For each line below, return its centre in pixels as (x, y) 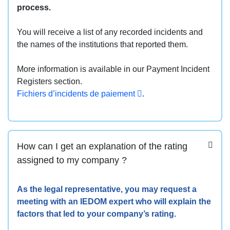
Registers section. (50, 81)
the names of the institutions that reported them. (102, 44)
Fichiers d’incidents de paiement (77, 93)
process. (34, 7)
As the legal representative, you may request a (107, 189)
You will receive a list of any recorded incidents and (110, 32)
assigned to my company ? (72, 160)
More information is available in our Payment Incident (113, 69)
